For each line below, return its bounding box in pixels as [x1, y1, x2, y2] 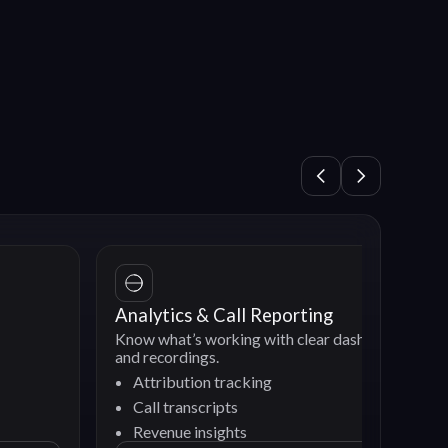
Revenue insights [37, 422, 152, 442]
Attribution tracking [37, 372, 177, 392]
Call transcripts [37, 397, 143, 417]
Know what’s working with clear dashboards [19, 330, 318, 349]
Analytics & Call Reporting [19, 304, 238, 327]
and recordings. [19, 348, 124, 367]
